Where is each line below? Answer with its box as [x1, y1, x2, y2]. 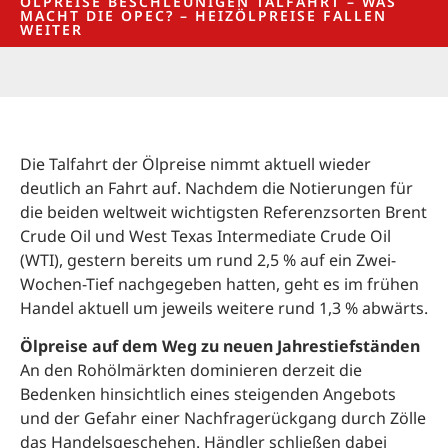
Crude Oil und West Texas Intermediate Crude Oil [20, 224, 391, 247]
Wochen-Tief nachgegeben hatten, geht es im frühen [20, 272, 419, 295]
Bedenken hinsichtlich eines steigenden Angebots [20, 383, 396, 406]
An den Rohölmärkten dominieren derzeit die [20, 359, 362, 382]
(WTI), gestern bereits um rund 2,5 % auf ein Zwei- [20, 248, 396, 271]
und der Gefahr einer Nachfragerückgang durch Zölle [20, 407, 426, 430]
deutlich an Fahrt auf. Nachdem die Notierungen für [20, 176, 413, 199]
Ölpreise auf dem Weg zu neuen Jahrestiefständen [20, 335, 420, 358]
